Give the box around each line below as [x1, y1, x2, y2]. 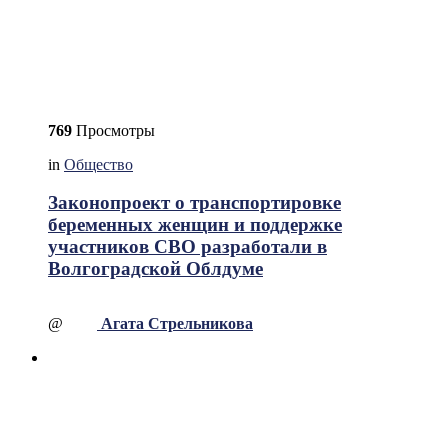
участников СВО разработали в [48, 236, 327, 258]
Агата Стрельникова [101, 315, 253, 333]
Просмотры [72, 121, 155, 139]
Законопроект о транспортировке [48, 192, 341, 214]
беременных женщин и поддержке [48, 214, 342, 236]
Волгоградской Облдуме [48, 258, 263, 280]
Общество [64, 155, 133, 173]
